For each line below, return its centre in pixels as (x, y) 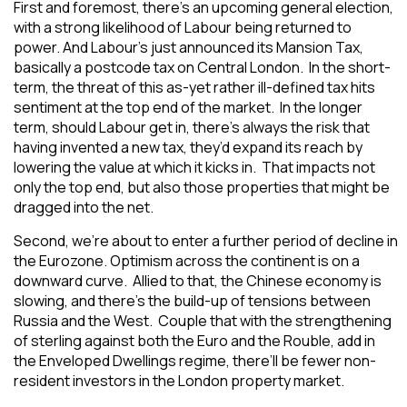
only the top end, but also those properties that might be (202, 187)
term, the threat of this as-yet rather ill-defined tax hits (194, 87)
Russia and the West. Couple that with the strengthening (203, 321)
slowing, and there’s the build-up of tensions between (192, 301)
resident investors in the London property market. (179, 381)
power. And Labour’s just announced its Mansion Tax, (189, 47)
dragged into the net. (84, 207)
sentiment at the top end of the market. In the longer (188, 107)
